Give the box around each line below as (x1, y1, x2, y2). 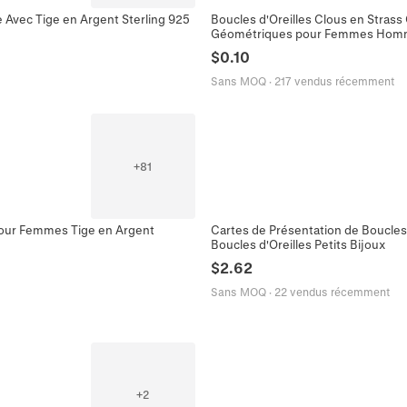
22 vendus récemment (274, 284, 390, 298)
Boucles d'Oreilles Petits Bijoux (211, 236, 385, 251)
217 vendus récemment (274, 74, 394, 88)
